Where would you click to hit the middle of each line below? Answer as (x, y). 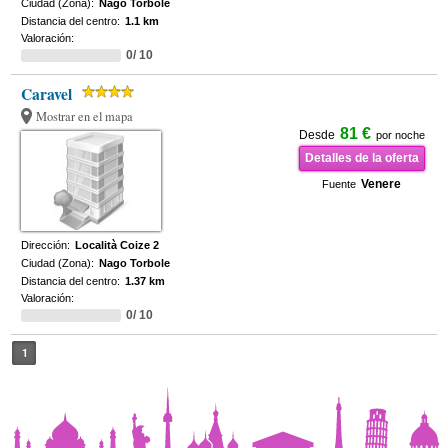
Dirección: (46, 245)
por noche (400, 135)
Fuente (339, 184)
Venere (381, 184)
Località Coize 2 (117, 245)
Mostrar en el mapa (85, 116)
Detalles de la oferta (361, 158)
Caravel (47, 94)
